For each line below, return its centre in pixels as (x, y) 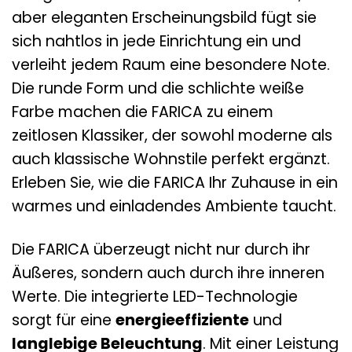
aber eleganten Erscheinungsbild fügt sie (164, 18)
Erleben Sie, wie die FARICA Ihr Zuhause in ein (175, 183)
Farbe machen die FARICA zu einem (143, 112)
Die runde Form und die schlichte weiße (158, 89)
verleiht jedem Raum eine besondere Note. (171, 65)
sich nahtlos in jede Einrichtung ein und (156, 42)
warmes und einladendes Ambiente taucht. (174, 207)
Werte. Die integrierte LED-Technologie (155, 296)
